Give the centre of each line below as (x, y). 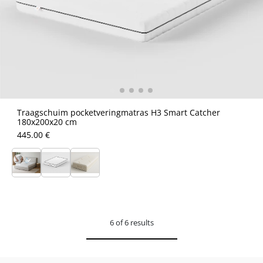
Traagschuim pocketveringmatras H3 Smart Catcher (119, 112)
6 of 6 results (131, 222)
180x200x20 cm (47, 122)
